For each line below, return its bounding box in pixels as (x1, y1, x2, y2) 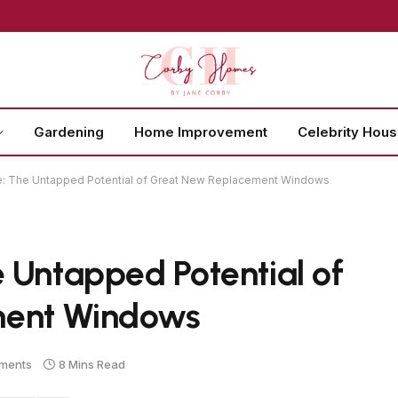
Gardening (34, 123, 104, 140)
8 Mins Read (59, 356, 125, 371)
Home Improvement (134, 123, 267, 140)
